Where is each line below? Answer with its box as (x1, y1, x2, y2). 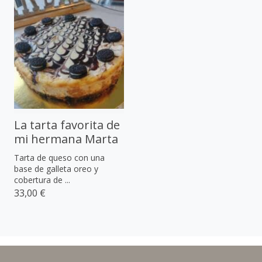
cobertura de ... (14, 174, 70, 185)
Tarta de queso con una (14, 151, 105, 163)
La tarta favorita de (14, 116, 120, 133)
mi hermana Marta (14, 130, 118, 147)
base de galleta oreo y (14, 163, 98, 174)
